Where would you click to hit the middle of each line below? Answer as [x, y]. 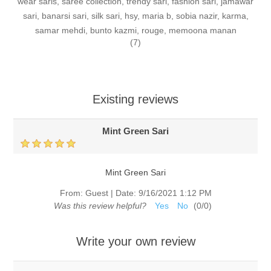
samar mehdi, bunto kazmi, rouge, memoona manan [135, 31]
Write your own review [135, 242]
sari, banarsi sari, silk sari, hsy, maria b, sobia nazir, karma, [135, 16]
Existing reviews [135, 100]
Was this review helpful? [100, 206]
